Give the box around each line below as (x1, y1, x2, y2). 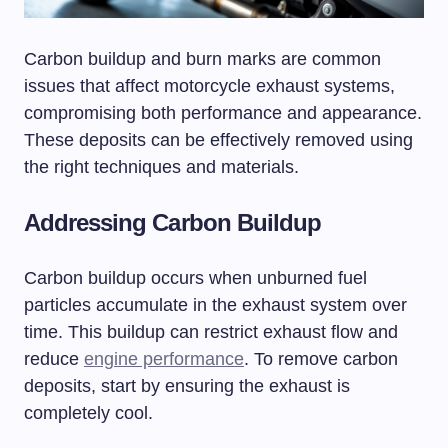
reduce (24, 348, 84, 369)
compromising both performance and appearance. (24, 102, 422, 123)
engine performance (84, 348, 244, 369)
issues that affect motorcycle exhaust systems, (24, 75, 395, 96)
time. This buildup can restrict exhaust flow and (24, 321, 398, 342)
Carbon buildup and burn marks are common (24, 48, 381, 69)
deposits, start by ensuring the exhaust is (24, 375, 350, 396)
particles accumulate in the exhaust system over (24, 294, 407, 315)
